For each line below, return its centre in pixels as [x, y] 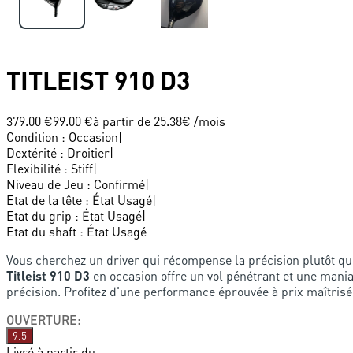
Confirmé [119, 184]
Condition [32, 137]
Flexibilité [33, 168]
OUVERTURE [42, 319]
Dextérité [32, 152]
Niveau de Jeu [45, 184]
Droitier [88, 152]
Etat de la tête [44, 200]
